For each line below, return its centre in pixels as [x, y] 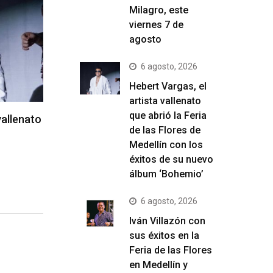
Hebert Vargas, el [168, 86]
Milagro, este [159, 10]
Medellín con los [166, 145]
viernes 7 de [156, 25]
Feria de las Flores [171, 250]
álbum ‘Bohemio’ [166, 174]
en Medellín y [158, 265]
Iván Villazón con [167, 221]
